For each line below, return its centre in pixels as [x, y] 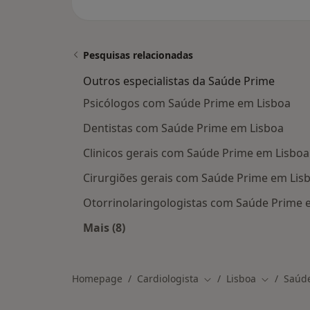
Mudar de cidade [243, 279]
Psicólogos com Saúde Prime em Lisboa [187, 103]
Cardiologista [168, 279]
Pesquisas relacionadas [138, 55]
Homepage [97, 279]
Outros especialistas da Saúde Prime [179, 81]
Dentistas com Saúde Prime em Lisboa [183, 128]
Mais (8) [104, 228]
